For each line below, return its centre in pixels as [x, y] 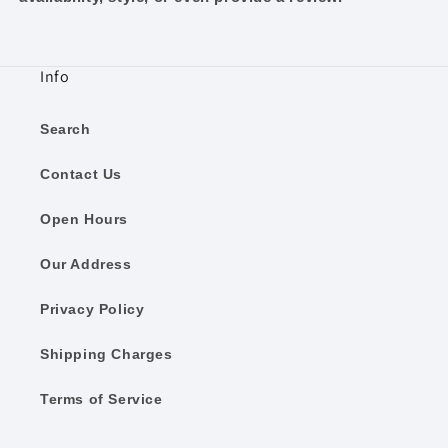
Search [65, 129]
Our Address [86, 264]
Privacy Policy [92, 309]
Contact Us [81, 174]
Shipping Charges [106, 354]
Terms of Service [101, 399]
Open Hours [84, 219]
